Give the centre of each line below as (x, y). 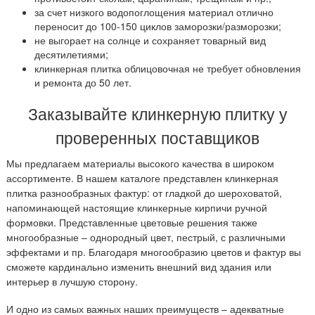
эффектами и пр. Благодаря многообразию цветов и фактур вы (154, 252)
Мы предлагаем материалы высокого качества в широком (140, 163)
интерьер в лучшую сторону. (72, 281)
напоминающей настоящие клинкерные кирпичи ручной (137, 207)
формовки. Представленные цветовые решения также (132, 222)
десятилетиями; (71, 54)
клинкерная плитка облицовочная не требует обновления (168, 68)
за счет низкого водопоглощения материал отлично (154, 12)
